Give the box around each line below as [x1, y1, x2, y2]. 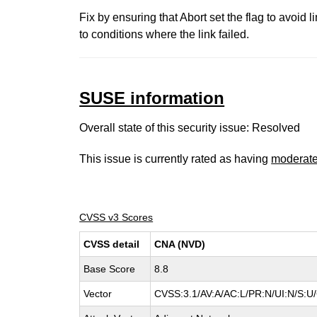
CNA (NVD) [154, 238, 206, 250]
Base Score [83, 263, 136, 275]
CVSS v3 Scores [79, 212, 154, 223]
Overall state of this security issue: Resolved [79, 122, 301, 134]
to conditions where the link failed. [79, 28, 250, 40]
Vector [83, 288, 113, 299]
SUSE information [79, 88, 225, 108]
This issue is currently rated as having [79, 153, 272, 165]
